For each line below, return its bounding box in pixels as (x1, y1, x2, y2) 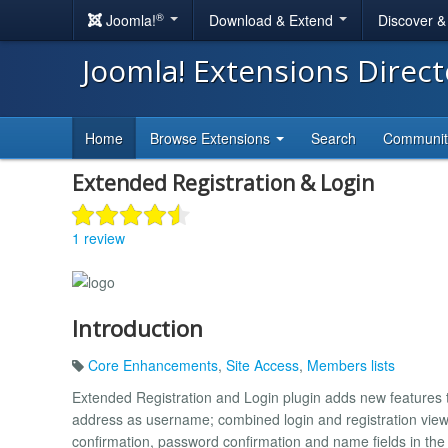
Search (311, 128, 356, 148)
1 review (72, 227, 125, 248)
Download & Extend (209, 10, 337, 30)
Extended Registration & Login (72, 169, 374, 197)
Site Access (226, 354, 299, 375)
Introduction (72, 312, 203, 344)
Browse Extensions (150, 128, 274, 148)
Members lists (307, 354, 395, 375)
